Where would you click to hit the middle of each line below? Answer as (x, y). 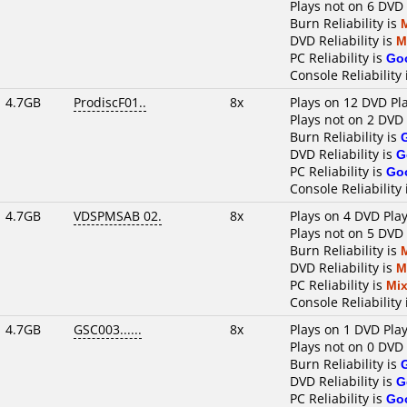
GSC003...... (108, 329)
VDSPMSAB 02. (118, 216)
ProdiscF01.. (110, 102)
